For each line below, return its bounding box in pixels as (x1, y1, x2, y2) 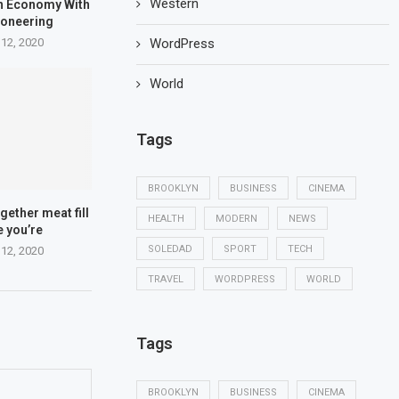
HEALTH (148, 213, 185, 224)
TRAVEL (148, 273, 184, 285)
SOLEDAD (148, 243, 193, 255)
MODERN (216, 213, 258, 224)
